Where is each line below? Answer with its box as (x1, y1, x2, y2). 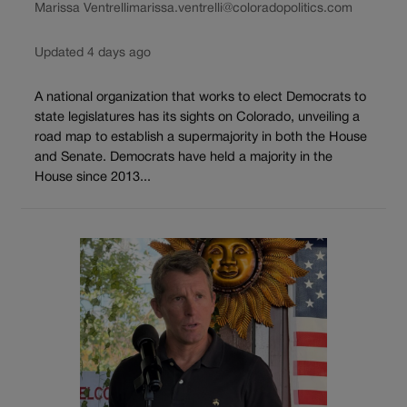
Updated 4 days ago (35, 46, 151, 59)
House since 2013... (35, 172, 151, 184)
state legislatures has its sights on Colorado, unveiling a (35, 112, 360, 124)
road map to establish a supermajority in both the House (35, 132, 367, 144)
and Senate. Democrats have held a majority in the (35, 152, 333, 164)
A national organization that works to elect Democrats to (35, 92, 366, 104)
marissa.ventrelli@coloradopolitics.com (129, 2, 352, 15)
